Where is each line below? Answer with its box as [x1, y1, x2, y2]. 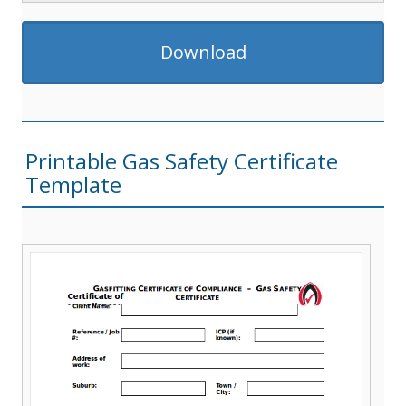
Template [24, 169, 121, 199]
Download [159, 39, 246, 64]
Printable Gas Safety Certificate [24, 145, 338, 176]
